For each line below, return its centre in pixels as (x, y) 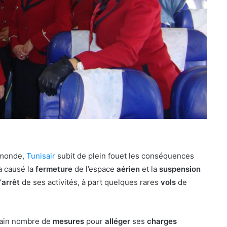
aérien (129, 169)
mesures (69, 221)
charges (162, 221)
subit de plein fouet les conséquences (125, 156)
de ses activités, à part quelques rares (90, 182)
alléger (119, 221)
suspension (180, 169)
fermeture (55, 169)
